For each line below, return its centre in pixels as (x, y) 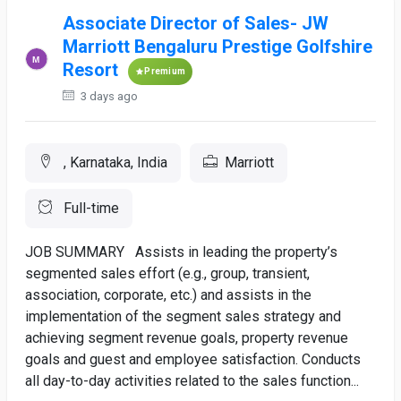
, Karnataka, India (114, 162)
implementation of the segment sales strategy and (183, 316)
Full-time (90, 208)
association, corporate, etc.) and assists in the (168, 295)
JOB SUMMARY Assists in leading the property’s (181, 252)
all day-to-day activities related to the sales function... (192, 381)
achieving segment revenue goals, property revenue (187, 338)
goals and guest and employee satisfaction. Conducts (193, 359)
